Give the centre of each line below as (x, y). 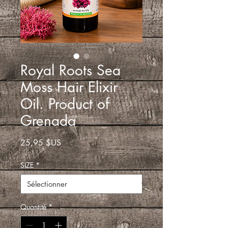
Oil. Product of (65, 104)
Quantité (33, 207)
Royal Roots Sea (70, 70)
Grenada (48, 121)
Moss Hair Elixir (69, 87)
